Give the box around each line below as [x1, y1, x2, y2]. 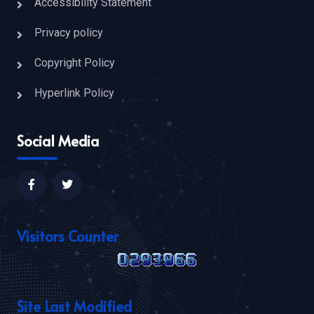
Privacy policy [34, 26, 103, 40]
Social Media [17, 131, 99, 151]
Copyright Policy [34, 56, 115, 70]
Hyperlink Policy [34, 86, 114, 100]
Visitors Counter [17, 226, 118, 247]
